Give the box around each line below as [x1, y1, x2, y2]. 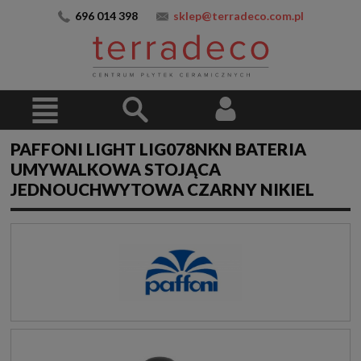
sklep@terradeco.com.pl [172, 9, 304, 23]
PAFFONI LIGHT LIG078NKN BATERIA [10, 139, 306, 160]
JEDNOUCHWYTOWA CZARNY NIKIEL [10, 179, 314, 200]
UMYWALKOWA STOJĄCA [10, 159, 221, 180]
